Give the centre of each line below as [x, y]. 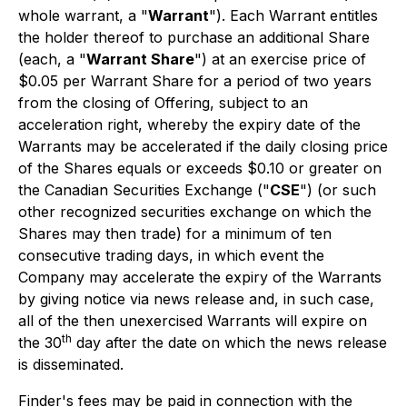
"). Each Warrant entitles [293, 15]
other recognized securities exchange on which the [195, 212]
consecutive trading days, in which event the [171, 255]
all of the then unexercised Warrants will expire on [193, 321]
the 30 [40, 342]
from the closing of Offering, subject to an [163, 103]
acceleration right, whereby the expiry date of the [189, 124]
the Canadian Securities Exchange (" [144, 190]
